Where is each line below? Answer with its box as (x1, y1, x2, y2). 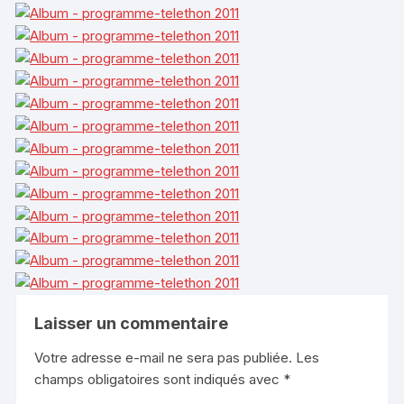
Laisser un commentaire (34, 314, 229, 334)
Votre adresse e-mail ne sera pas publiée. (34, 349, 293, 367)
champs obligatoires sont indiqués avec (34, 371, 284, 389)
